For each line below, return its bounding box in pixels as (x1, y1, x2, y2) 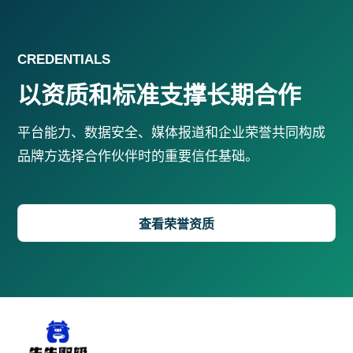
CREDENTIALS (17, 51, 111, 67)
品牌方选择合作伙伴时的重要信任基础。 (17, 148, 259, 164)
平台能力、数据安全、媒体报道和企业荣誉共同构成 (17, 124, 326, 140)
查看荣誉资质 (139, 217, 214, 231)
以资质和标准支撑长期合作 (17, 81, 302, 108)
